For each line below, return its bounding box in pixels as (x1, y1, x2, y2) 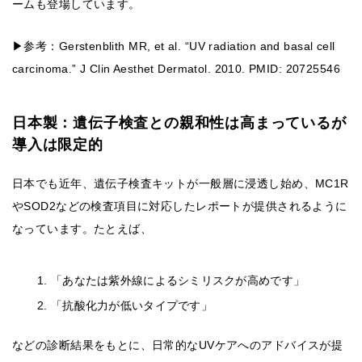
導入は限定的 (12, 137, 103, 154)
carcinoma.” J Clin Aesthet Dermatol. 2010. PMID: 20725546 (12, 62, 340, 76)
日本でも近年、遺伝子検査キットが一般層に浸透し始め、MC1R (12, 177, 349, 191)
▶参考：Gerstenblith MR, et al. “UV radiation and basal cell (12, 40, 335, 53)
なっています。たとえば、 (12, 222, 153, 236)
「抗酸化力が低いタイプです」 (51, 299, 213, 313)
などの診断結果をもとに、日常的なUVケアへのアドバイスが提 (12, 339, 343, 352)
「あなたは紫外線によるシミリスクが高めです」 (51, 274, 305, 288)
